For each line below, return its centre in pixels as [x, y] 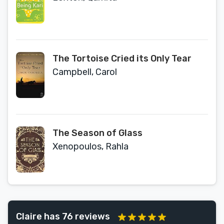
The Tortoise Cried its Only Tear [122, 58]
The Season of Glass [97, 133]
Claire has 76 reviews [63, 216]
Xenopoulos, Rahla [90, 146]
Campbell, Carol [85, 72]
